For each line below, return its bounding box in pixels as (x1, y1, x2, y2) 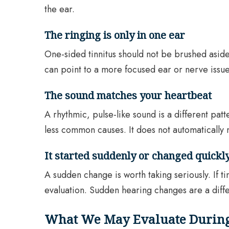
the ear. (44, 3, 75, 16)
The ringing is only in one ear (44, 28, 185, 42)
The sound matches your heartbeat (44, 88, 212, 103)
